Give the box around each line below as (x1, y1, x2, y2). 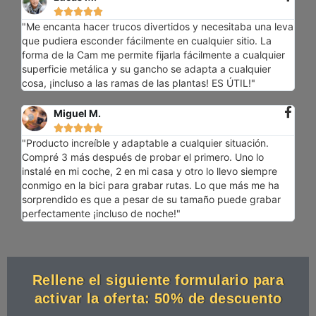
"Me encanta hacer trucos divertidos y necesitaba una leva (22, 20, 294, 33)
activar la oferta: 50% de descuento (34, 291, 282, 307)
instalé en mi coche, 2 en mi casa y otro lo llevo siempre (22, 165, 278, 178)
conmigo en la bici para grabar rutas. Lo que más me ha (22, 179, 280, 192)
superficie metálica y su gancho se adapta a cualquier (22, 63, 272, 75)
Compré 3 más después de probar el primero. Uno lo (22, 151, 265, 164)
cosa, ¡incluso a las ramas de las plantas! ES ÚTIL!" (22, 77, 256, 90)
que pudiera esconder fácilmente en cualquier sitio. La (22, 35, 272, 47)
